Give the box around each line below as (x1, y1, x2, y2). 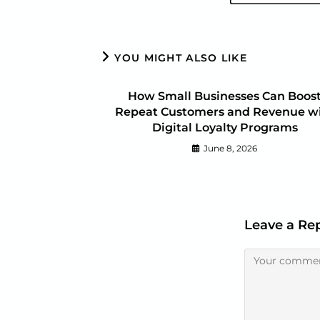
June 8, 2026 (204, 143, 257, 154)
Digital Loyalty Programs (151, 121, 298, 135)
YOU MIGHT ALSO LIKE (114, 51, 248, 65)
